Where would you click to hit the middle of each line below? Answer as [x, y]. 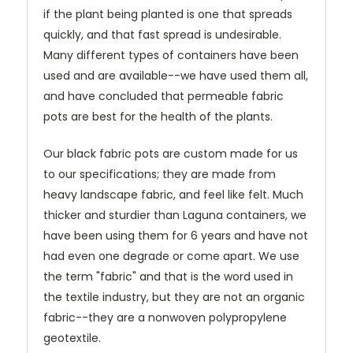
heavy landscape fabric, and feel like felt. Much [173, 195]
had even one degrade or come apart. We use [171, 256]
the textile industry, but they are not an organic [174, 297]
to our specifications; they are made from [160, 175]
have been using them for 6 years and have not [176, 236]
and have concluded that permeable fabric [163, 97]
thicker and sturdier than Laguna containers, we [175, 216]
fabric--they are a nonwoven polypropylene [165, 318]
